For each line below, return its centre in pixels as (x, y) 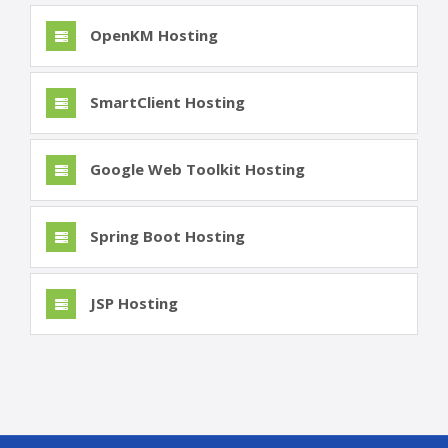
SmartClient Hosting (165, 102)
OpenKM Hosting (152, 35)
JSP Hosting (132, 303)
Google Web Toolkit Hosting (195, 169)
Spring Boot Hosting (165, 236)
